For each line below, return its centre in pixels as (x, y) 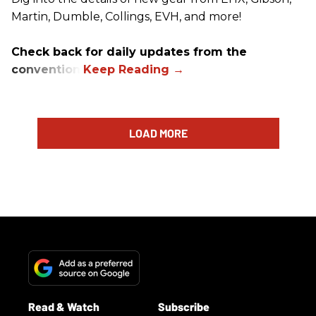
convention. (47, 70)
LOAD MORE (158, 133)
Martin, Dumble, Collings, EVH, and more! (126, 17)
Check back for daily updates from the (129, 52)
